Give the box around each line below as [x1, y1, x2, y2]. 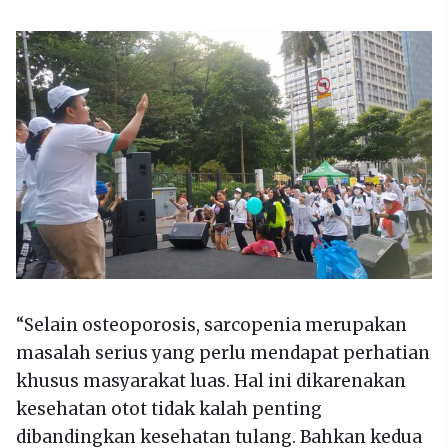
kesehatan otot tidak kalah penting [16, 397, 322, 420]
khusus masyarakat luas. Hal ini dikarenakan [16, 369, 406, 392]
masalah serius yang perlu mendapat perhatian [16, 341, 430, 364]
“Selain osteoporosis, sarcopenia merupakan [16, 313, 407, 336]
